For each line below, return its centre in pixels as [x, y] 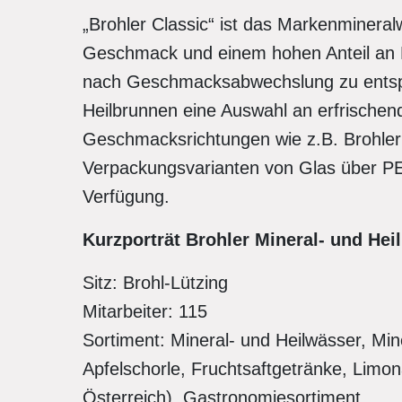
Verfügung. [126, 197]
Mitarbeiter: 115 [145, 311]
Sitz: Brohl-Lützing [155, 283]
